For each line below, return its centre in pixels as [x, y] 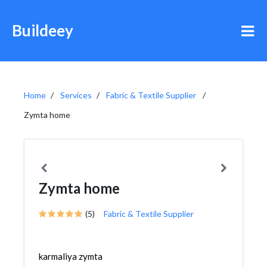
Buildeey [43, 30]
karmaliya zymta [71, 256]
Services [76, 95]
